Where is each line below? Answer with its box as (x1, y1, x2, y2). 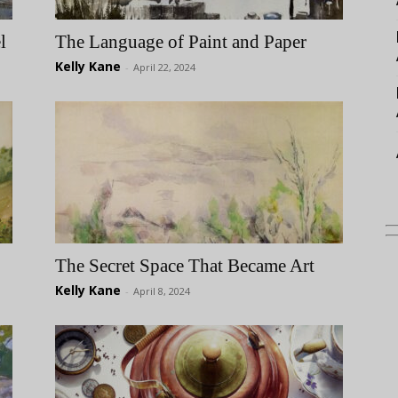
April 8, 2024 (133, 284, 190, 298)
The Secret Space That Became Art (55, 255, 314, 276)
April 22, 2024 (133, 60, 195, 74)
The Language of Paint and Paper (55, 31, 306, 52)
